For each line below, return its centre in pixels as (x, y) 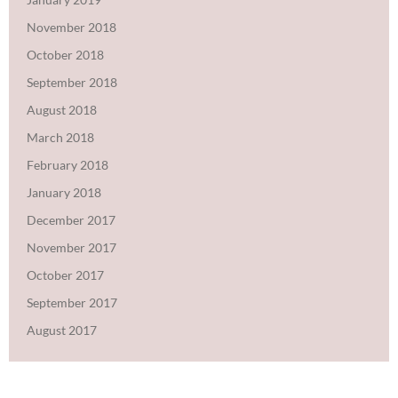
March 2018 (60, 137)
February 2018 (68, 164)
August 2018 (62, 109)
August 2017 (62, 330)
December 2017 (71, 219)
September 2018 (72, 82)
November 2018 (72, 27)
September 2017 (72, 302)
